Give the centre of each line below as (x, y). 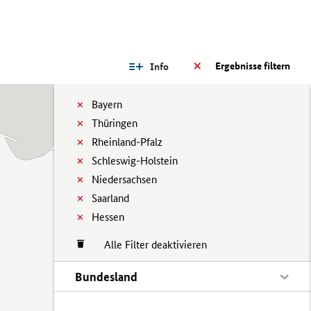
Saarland (110, 198)
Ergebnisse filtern (253, 66)
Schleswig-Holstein (135, 161)
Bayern (107, 104)
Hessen (108, 217)
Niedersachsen (124, 179)
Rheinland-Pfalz (127, 142)
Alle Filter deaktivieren (149, 245)
